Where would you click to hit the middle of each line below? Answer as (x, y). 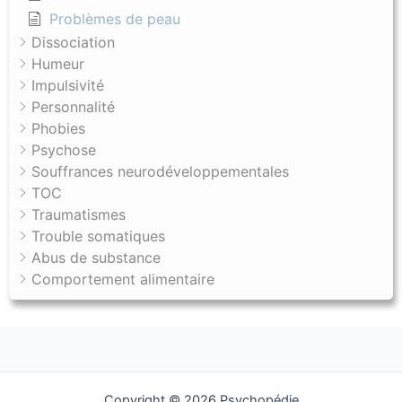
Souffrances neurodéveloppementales (160, 172)
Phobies (58, 129)
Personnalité (73, 107)
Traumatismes (79, 215)
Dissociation (73, 43)
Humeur (58, 64)
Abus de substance (96, 258)
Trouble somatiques (98, 236)
